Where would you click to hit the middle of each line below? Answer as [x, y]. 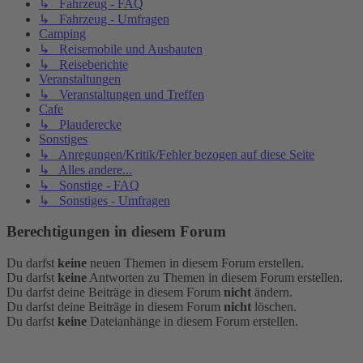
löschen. [274, 307]
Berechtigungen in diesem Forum [116, 232]
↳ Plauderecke [80, 124]
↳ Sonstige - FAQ [89, 185]
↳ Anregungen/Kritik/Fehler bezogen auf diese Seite [177, 154]
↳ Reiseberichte [83, 64]
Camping [62, 33]
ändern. [272, 293]
